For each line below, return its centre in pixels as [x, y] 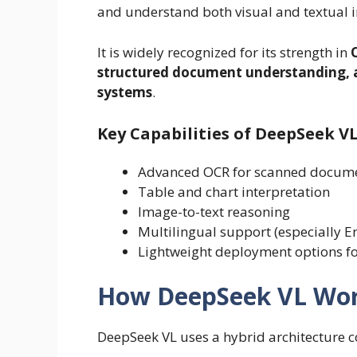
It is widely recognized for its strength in [224, 52]
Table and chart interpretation [234, 192]
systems [125, 92]
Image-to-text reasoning [214, 212]
